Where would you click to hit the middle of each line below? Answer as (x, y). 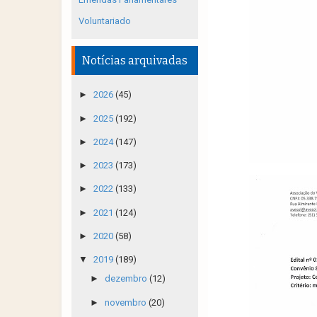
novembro (126, 302)
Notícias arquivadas (135, 60)
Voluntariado (105, 21)
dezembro (127, 279)
